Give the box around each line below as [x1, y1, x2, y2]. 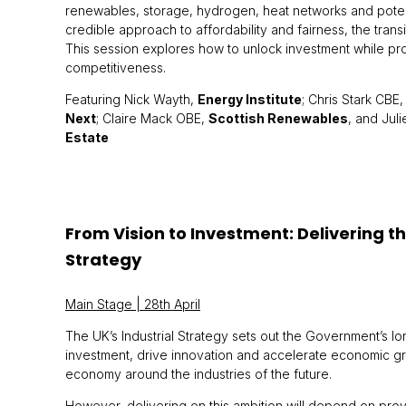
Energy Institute [198, 92, 302, 107]
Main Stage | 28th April [65, 296, 200, 312]
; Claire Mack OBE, [96, 111, 208, 126]
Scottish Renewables [208, 111, 348, 126]
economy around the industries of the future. [65, 366, 332, 382]
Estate [65, 130, 109, 145]
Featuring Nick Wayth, [65, 92, 198, 107]
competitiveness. [65, 60, 166, 75]
